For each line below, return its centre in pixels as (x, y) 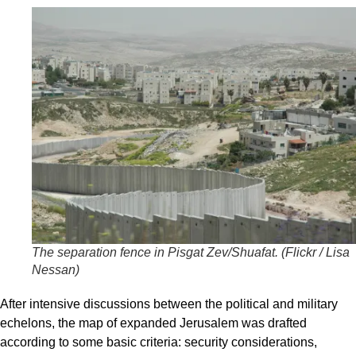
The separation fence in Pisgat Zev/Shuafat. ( (159, 252)
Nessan (54, 269)
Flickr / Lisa (317, 252)
